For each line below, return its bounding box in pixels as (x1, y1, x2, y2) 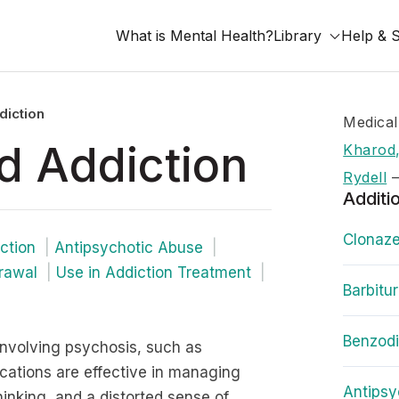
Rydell (343, 168, 387, 186)
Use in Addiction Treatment (56, 264, 251, 281)
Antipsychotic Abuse (54, 239, 203, 256)
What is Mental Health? (116, 27, 273, 45)
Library (273, 27, 322, 45)
